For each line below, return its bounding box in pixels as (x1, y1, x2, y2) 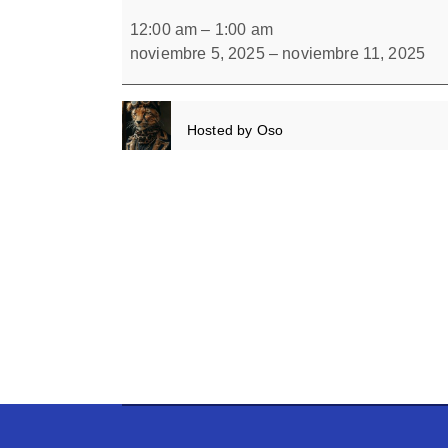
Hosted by (187, 121, 253, 138)
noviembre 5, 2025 (130, 44, 265, 62)
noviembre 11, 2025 (282, 44, 426, 62)
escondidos (121, 13, 205, 31)
